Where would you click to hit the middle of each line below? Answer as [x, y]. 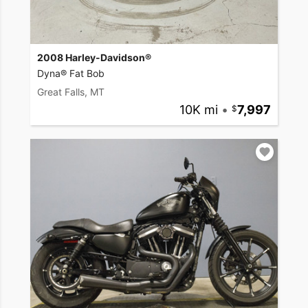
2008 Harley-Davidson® [94, 57]
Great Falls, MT [71, 91]
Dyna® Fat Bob [71, 73]
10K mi [198, 109]
